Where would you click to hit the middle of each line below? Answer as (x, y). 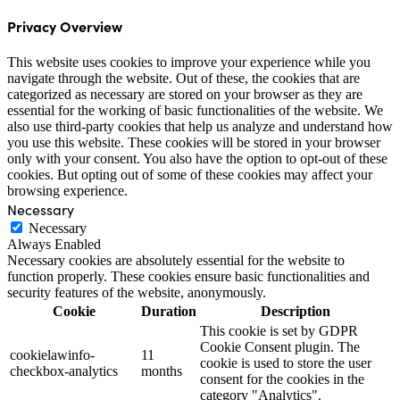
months (162, 371)
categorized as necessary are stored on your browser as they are (185, 95)
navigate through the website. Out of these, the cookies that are (183, 79)
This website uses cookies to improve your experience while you (189, 62)
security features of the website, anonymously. (137, 293)
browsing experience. (67, 191)
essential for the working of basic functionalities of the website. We (195, 111)
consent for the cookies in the (282, 379)
